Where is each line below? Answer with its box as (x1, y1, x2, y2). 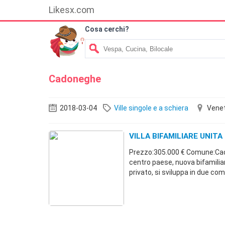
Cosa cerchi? (85, 25, 129, 33)
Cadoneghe (49, 73, 101, 85)
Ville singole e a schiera (114, 104, 188, 112)
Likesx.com (49, 5, 94, 15)
